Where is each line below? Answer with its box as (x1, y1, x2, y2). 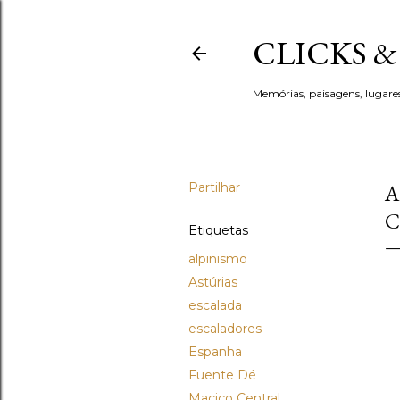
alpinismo (188, 251, 247, 267)
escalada (188, 297, 242, 313)
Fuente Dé (188, 367, 256, 383)
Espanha (188, 344, 242, 360)
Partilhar (188, 179, 240, 196)
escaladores (188, 321, 262, 337)
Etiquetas (188, 222, 248, 238)
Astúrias (188, 274, 237, 290)
